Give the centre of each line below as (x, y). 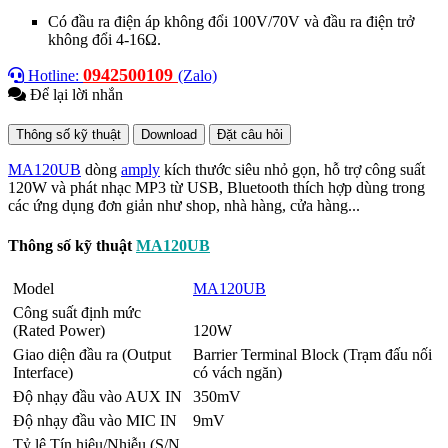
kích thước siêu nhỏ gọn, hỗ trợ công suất (292, 170)
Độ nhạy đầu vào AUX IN (97, 396)
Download (169, 135)
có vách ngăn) (237, 372)
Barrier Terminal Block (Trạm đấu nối (312, 354)
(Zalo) (197, 76)
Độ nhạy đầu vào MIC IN (95, 420)
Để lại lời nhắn (74, 95)
